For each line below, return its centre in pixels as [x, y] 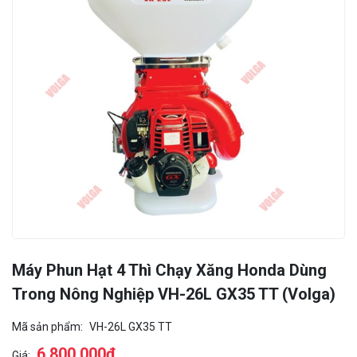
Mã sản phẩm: [47, 326]
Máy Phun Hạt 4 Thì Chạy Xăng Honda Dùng [169, 270]
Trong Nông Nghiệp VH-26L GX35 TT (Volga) [174, 294]
